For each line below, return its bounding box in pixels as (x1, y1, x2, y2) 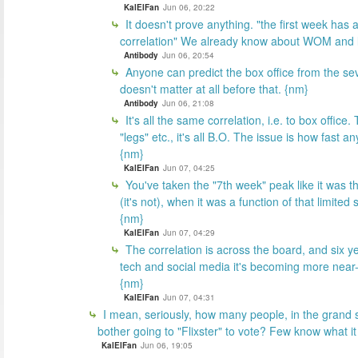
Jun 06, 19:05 (141, 340, 193, 352)
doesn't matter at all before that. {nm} (120, 81, 308, 97)
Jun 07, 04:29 (163, 227, 215, 239)
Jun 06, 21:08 (162, 97, 214, 109)
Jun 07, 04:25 (163, 162, 215, 174)
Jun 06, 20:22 (163, 2, 215, 14)
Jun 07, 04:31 (163, 292, 215, 304)
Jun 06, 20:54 (162, 50, 214, 62)
